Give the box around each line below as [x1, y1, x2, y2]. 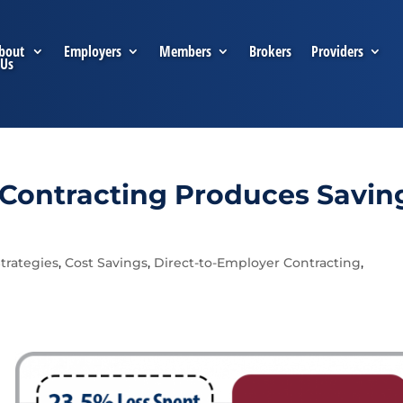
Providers [310, 41, 363, 61]
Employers [63, 41, 121, 61]
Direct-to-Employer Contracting [154, 255, 362, 271]
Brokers [248, 41, 291, 61]
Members [158, 41, 211, 61]
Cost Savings [65, 255, 148, 271]
